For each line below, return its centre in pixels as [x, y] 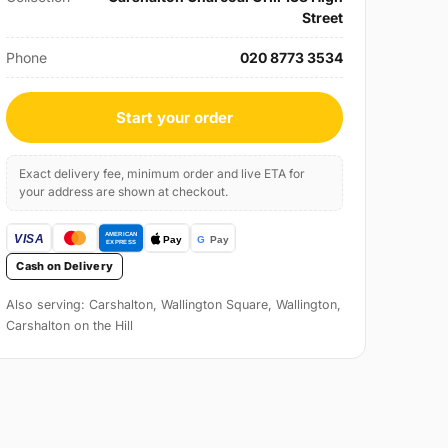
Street [322, 18]
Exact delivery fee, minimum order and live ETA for [162, 174]
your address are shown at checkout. [124, 192]
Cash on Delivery [65, 266]
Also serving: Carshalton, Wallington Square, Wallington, [174, 305]
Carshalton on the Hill [70, 326]
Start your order [175, 118]
